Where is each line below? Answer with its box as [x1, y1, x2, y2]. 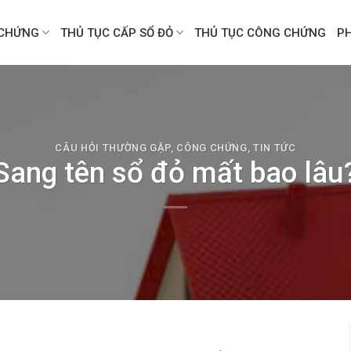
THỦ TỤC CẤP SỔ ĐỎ [60, 25, 174, 40]
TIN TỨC [253, 141, 296, 154]
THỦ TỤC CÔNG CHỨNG [194, 25, 327, 40]
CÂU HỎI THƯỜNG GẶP [55, 141, 172, 154]
